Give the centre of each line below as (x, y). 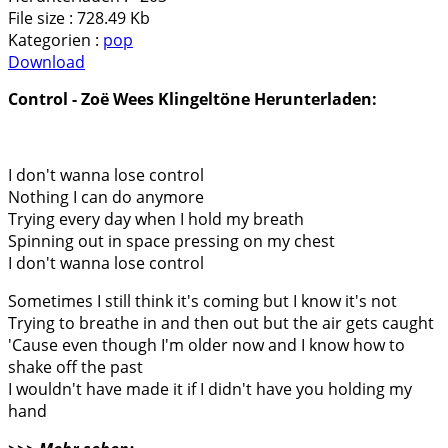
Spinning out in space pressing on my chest (171, 241)
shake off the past (75, 367)
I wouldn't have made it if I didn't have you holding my (210, 389)
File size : (42, 18)
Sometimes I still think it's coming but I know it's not (202, 301)
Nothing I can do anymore (106, 197)
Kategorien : (55, 40)
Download (46, 62)
